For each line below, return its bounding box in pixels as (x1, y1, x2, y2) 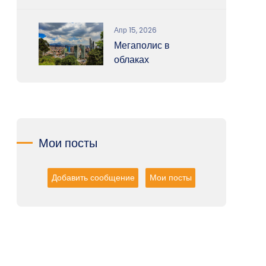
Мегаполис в (113, 38, 170, 52)
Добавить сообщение (51, 171, 135, 183)
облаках (113, 52, 149, 66)
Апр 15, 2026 (113, 24, 157, 35)
